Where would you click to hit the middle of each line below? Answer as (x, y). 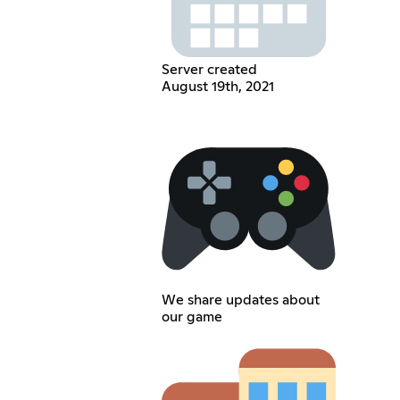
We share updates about (240, 300)
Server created (209, 70)
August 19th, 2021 (217, 87)
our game (192, 317)
